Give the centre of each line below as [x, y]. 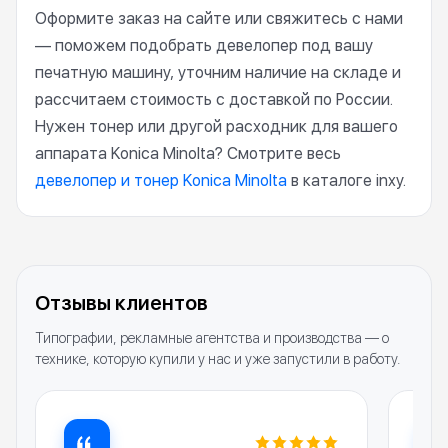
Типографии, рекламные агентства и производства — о [212, 338]
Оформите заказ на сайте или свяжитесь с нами [219, 18]
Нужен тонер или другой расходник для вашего [216, 126]
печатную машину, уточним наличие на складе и [218, 72]
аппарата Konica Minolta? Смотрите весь [188, 153]
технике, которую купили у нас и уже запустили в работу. [217, 359]
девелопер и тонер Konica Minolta [161, 180]
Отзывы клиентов [121, 303]
